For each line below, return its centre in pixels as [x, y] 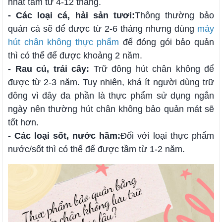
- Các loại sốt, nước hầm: [64, 136]
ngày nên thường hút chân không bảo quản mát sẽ [111, 109]
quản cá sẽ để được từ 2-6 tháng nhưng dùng [103, 28]
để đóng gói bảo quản [167, 42]
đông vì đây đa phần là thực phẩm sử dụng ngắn [111, 95]
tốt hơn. [25, 122]
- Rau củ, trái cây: [49, 69]
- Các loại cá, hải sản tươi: [71, 15]
